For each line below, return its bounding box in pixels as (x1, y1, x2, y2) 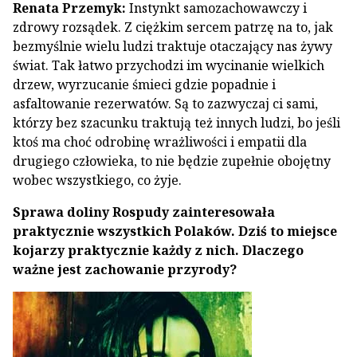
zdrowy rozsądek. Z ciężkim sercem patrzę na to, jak (13, 18, 333, 36)
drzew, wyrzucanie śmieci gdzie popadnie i (13, 76, 276, 93)
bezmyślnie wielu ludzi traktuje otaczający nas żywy (13, 37, 332, 55)
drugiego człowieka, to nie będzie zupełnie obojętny (13, 152, 331, 170)
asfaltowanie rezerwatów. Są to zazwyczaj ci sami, (13, 95, 318, 112)
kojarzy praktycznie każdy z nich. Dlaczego (13, 241, 304, 259)
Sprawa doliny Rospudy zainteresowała (13, 203, 275, 221)
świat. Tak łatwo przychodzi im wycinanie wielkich (13, 57, 324, 74)
